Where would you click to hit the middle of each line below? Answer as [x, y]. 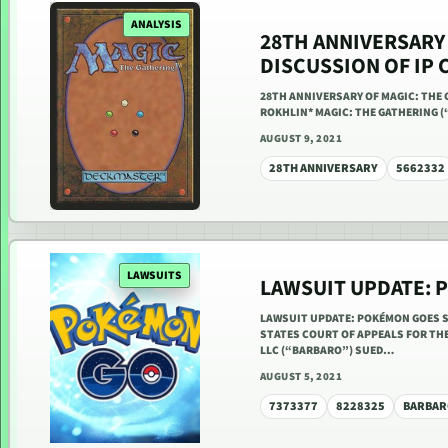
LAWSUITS [154, 275]
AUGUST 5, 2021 [301, 376]
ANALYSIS [156, 25]
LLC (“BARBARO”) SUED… [327, 350]
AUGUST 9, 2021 [301, 138]
